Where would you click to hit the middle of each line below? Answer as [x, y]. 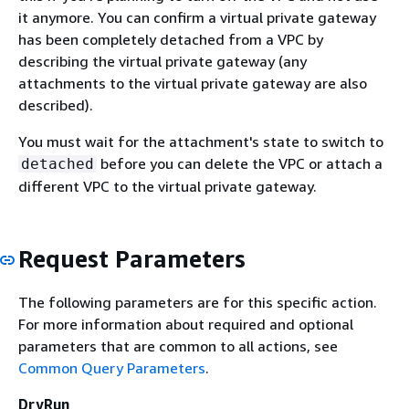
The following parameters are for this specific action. [198, 302]
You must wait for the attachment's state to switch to [201, 142]
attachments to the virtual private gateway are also [193, 83]
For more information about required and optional [186, 324]
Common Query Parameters [112, 367]
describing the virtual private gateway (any [163, 61]
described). [56, 105]
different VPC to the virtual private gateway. [168, 186]
